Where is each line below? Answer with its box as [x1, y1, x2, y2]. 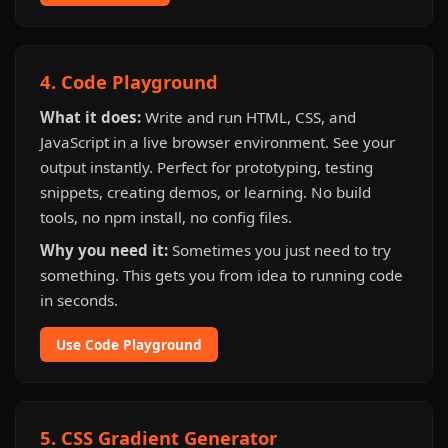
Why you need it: [40, 240, 168, 260]
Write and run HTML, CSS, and [141, 107, 356, 127]
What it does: [40, 107, 141, 127]
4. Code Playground [40, 69, 218, 94]
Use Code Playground [56, 335, 202, 354]
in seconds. [40, 290, 118, 310]
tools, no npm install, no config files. [40, 207, 292, 227]
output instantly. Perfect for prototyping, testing [40, 157, 373, 177]
